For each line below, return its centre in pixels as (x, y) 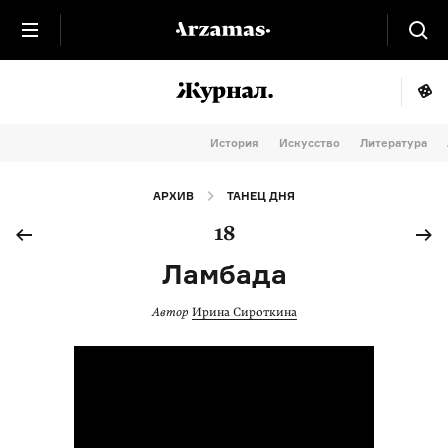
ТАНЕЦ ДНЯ (261, 196)
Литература (393, 143)
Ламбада (224, 273)
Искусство (309, 143)
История (234, 143)
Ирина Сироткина (244, 312)
